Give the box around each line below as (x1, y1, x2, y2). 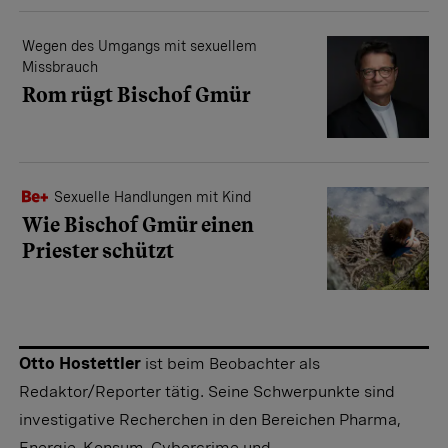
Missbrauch (22, 58, 98, 75)
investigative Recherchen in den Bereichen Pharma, (19, 409, 400, 429)
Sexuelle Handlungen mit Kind (54, 189, 251, 206)
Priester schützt (22, 239, 174, 264)
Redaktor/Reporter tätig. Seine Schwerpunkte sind (19, 381, 395, 401)
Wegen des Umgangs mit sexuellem (22, 37, 257, 54)
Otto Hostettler (19, 353, 141, 373)
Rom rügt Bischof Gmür (22, 82, 251, 107)
